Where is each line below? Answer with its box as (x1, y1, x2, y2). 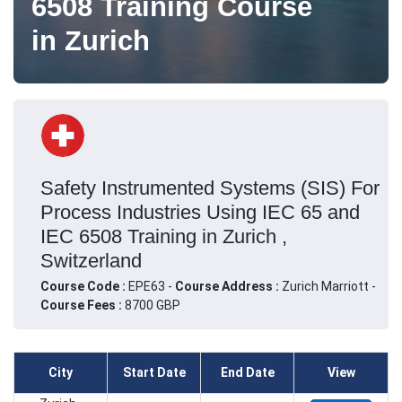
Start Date (122, 365, 186, 380)
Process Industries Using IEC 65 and (40, 200, 360, 223)
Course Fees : (40, 297, 122, 312)
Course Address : (175, 278, 282, 293)
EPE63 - (128, 278, 175, 293)
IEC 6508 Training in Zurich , (40, 224, 287, 248)
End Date (220, 365, 275, 380)
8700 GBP (122, 297, 180, 312)
